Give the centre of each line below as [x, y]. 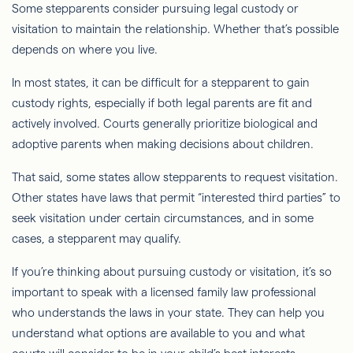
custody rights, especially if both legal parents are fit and [162, 103]
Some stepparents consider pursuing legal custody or [155, 9]
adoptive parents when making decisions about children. [163, 144]
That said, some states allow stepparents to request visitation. [175, 177]
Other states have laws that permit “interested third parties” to [176, 198]
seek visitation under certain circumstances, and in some [163, 218]
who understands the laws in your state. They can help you [168, 313]
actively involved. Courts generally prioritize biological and [165, 124]
